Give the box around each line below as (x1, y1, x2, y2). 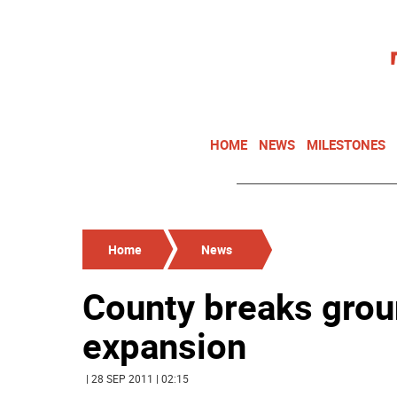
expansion (82, 322, 246, 370)
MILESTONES (307, 136, 385, 153)
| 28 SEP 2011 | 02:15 (86, 371, 189, 385)
